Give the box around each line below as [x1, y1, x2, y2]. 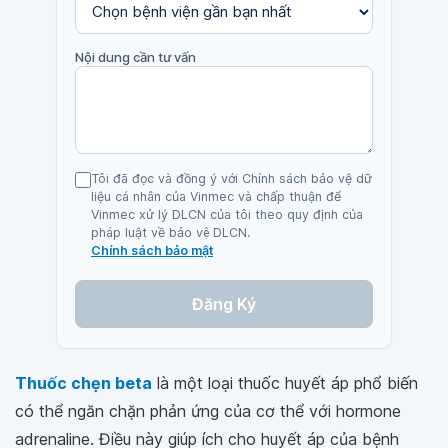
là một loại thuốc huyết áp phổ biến [152, 372, 418, 393]
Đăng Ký [192, 293, 256, 314]
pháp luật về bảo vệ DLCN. [91, 224, 250, 240]
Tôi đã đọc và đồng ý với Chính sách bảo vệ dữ [91, 170, 372, 186]
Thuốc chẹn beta [15, 372, 152, 393]
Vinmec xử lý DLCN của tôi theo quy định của [91, 206, 363, 222]
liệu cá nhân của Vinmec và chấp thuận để [91, 188, 341, 204]
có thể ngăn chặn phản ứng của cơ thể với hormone [15, 400, 401, 421]
